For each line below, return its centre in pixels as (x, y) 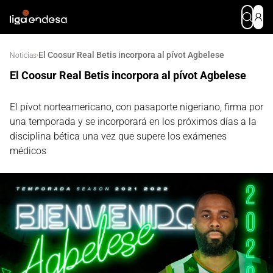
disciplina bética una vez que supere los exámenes (118, 136)
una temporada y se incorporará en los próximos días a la (133, 122)
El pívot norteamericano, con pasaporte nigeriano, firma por (136, 107)
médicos (28, 151)
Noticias (23, 55)
